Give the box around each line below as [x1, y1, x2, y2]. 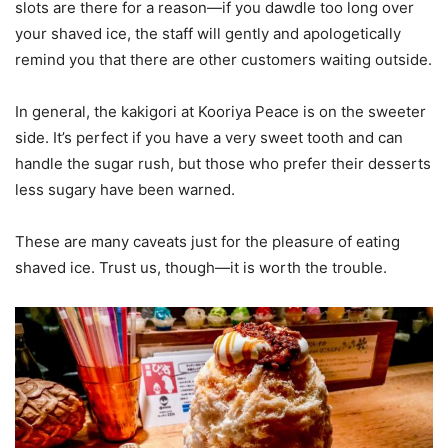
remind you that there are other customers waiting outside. [15, 50, 432, 70]
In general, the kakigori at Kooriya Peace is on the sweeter [15, 102, 426, 122]
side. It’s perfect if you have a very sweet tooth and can [15, 128, 403, 148]
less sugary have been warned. [15, 180, 235, 200]
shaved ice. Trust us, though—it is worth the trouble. [15, 258, 402, 278]
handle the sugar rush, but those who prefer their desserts [15, 154, 431, 174]
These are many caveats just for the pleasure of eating [15, 232, 400, 252]
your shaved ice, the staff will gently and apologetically [15, 24, 401, 44]
